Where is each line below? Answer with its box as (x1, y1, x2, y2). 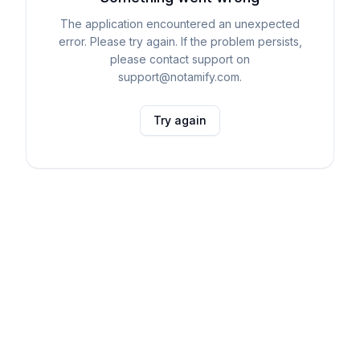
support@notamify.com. (118, 70, 242, 84)
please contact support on (110, 52, 250, 66)
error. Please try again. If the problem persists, (58, 35, 302, 48)
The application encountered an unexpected (60, 17, 300, 31)
